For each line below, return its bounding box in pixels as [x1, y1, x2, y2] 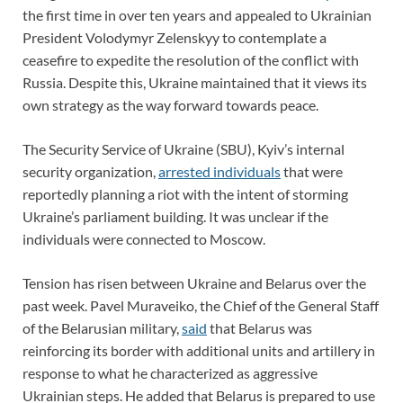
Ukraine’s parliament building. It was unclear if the [22, 207, 328, 225]
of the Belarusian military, [22, 318, 182, 336]
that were [281, 162, 343, 180]
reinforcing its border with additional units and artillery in [22, 341, 375, 359]
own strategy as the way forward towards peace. [22, 95, 318, 113]
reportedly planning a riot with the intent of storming [22, 184, 348, 202]
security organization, [22, 162, 158, 180]
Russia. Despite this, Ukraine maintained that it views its [22, 73, 367, 91]
